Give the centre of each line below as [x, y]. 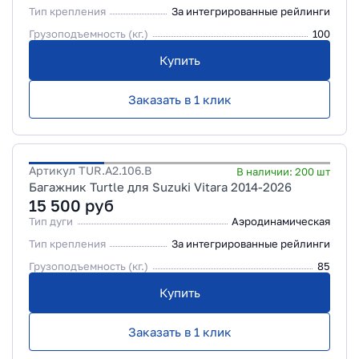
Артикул [54, 170]
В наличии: [266, 171]
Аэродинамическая [281, 221]
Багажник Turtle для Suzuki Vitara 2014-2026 [160, 187]
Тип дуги [51, 221]
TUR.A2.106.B [115, 170]
